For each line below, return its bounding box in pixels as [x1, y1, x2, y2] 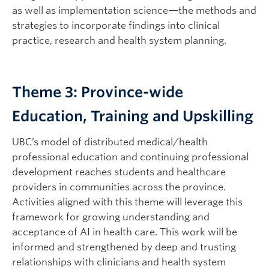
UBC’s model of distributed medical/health [12, 136, 208, 148]
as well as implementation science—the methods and [12, 5, 256, 17]
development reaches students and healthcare [12, 166, 226, 178]
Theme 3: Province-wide [12, 83, 183, 101]
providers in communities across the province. [12, 181, 226, 193]
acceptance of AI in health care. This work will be [12, 226, 237, 238]
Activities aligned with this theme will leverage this [12, 196, 243, 208]
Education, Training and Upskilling [12, 107, 257, 125]
